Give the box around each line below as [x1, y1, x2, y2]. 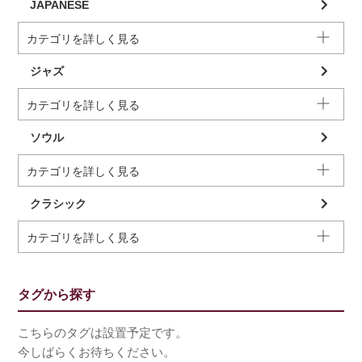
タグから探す [18, 287, 96, 301]
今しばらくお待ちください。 [18, 344, 176, 359]
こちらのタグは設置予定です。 [18, 325, 188, 339]
